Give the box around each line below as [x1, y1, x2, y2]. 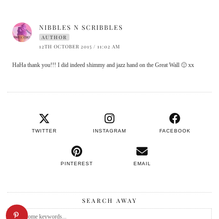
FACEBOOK [159, 128, 191, 134]
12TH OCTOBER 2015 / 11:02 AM [39, 43, 120, 50]
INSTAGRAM [93, 128, 126, 134]
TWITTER [31, 128, 57, 134]
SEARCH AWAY [82, 197, 137, 205]
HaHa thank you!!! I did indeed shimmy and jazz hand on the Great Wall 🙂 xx [12, 62, 194, 69]
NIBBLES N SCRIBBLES [39, 23, 123, 32]
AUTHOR [42, 34, 67, 41]
